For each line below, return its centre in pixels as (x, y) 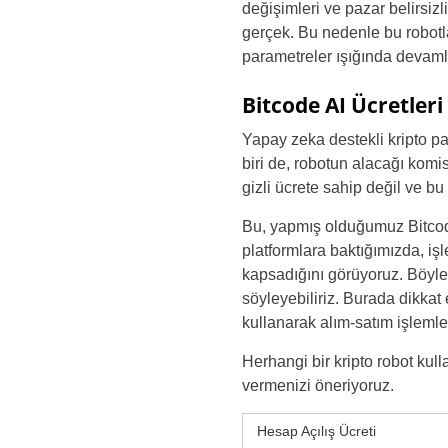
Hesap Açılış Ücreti (316, 431)
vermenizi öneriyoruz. (318, 385)
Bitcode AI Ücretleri (342, 105)
